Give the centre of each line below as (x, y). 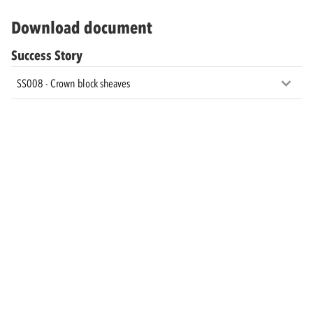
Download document (82, 28)
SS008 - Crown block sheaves (73, 83)
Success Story (47, 56)
